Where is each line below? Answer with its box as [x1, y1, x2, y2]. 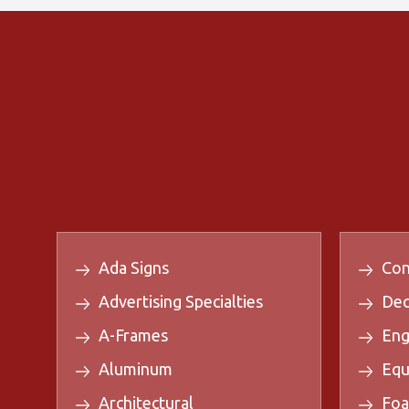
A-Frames [99, 326, 168, 345]
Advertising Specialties [99, 292, 263, 311]
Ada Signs [99, 258, 169, 278]
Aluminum [99, 360, 173, 379]
